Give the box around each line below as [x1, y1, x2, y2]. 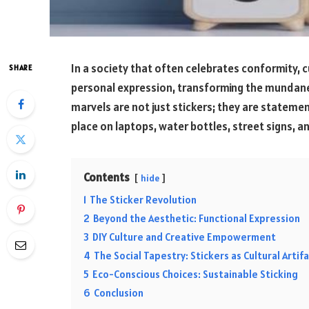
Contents [83, 170, 130, 185]
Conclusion [94, 286, 143, 299]
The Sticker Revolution [90, 193, 197, 206]
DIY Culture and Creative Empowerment [92, 230, 276, 243]
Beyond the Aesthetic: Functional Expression [93, 212, 300, 225]
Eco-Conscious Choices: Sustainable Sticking [92, 268, 298, 281]
